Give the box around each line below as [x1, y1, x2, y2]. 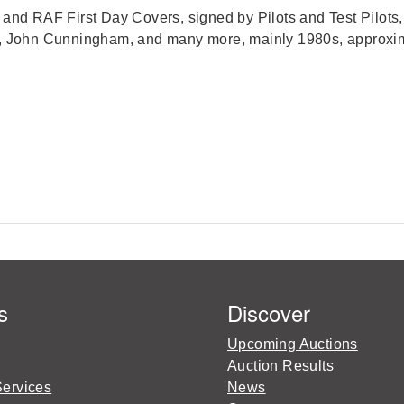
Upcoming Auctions [227, 336, 358, 352]
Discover [227, 297, 310, 328]
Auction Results [227, 358, 334, 373]
